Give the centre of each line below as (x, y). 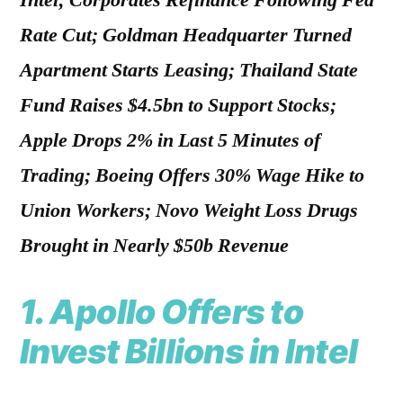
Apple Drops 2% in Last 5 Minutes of (170, 141)
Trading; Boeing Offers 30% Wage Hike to (192, 176)
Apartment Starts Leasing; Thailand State (189, 71)
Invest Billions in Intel (189, 352)
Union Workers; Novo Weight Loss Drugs (189, 211)
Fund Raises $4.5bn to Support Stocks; (178, 106)
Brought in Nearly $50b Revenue (154, 246)
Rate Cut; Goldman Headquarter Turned (186, 36)
